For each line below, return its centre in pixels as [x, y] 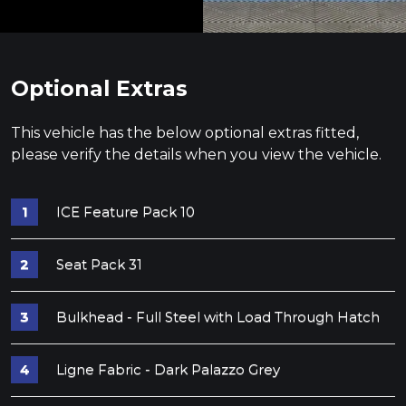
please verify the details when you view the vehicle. [196, 155]
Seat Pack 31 [99, 265]
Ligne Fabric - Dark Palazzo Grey [168, 370]
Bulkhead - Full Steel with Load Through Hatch [217, 317]
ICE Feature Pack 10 [125, 212]
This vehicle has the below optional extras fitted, [185, 133]
